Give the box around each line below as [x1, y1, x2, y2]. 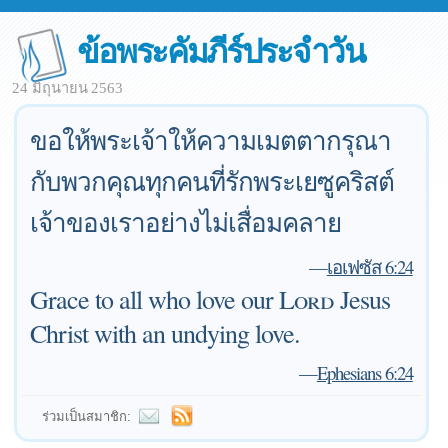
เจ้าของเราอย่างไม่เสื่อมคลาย [30, 205, 342, 239]
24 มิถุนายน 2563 [12, 80, 124, 96]
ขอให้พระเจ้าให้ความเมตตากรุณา [30, 123, 392, 157]
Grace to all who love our [30, 282, 280, 316]
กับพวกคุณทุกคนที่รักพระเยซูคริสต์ [30, 164, 395, 198]
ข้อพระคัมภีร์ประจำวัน [77, 26, 365, 73]
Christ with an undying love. [30, 316, 301, 350]
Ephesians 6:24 [316, 360, 413, 385]
